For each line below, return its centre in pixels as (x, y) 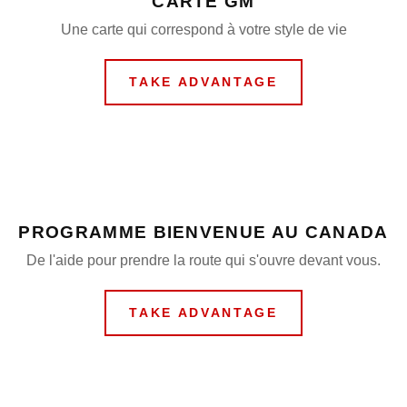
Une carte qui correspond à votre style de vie (203, 30)
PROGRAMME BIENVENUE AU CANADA (203, 232)
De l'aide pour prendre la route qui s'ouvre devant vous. (203, 260)
